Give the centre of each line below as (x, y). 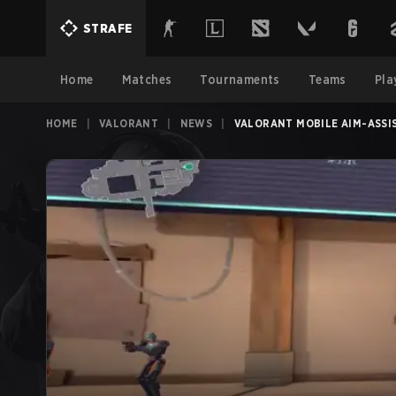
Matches (147, 80)
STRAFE (108, 28)
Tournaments (240, 80)
